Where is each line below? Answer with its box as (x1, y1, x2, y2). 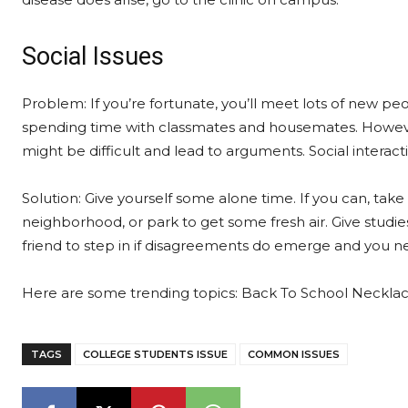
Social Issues (22, 42, 164, 71)
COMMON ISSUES (248, 348, 340, 361)
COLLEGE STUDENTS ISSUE (83, 348, 228, 361)
